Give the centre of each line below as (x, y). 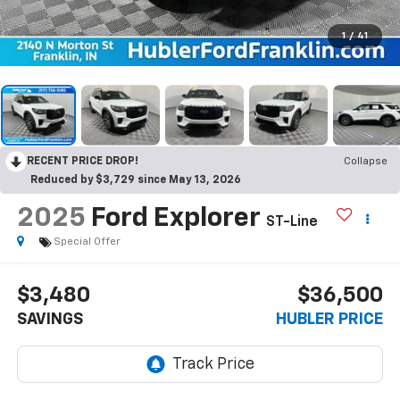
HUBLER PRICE (330, 320)
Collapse (366, 161)
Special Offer (87, 242)
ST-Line (292, 222)
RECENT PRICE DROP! (83, 161)
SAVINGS (50, 320)
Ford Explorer (175, 218)
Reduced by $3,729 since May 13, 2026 (136, 180)
